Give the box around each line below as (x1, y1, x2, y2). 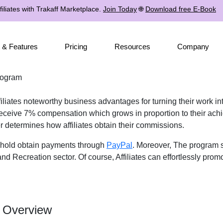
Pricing (65, 42, 88, 51)
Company (177, 42, 209, 51)
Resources (114, 42, 150, 51)
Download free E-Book (145, 5, 216, 13)
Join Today (103, 5, 137, 13)
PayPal (107, 141, 132, 149)
